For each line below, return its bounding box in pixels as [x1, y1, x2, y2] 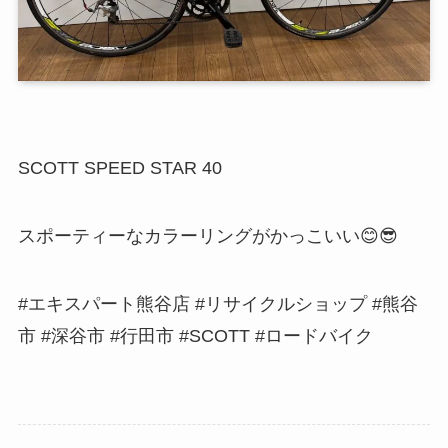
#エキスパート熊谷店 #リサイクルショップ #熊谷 [17, 293, 418, 314]
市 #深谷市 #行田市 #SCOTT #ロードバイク [17, 325, 373, 346]
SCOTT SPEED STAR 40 [17, 158, 222, 179]
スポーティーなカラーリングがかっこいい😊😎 [17, 226, 398, 247]
